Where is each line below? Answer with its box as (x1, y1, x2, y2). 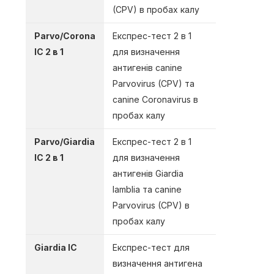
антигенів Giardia (113, 168, 183, 179)
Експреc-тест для (113, 242, 190, 253)
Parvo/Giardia (34, 136, 95, 147)
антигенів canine (113, 62, 182, 73)
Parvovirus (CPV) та (113, 78, 194, 89)
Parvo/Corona (34, 31, 95, 42)
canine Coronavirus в (113, 94, 198, 105)
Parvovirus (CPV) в (113, 200, 190, 211)
